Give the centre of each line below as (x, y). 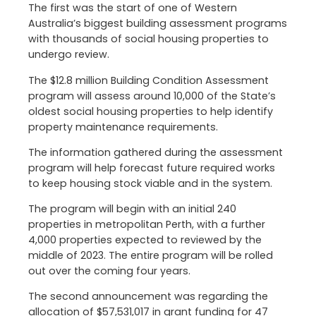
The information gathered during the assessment (156, 152)
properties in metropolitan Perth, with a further (147, 224)
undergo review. (69, 55)
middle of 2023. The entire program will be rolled (151, 255)
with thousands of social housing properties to (148, 39)
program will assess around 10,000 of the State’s (152, 96)
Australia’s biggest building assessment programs (158, 24)
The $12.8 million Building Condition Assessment (148, 80)
